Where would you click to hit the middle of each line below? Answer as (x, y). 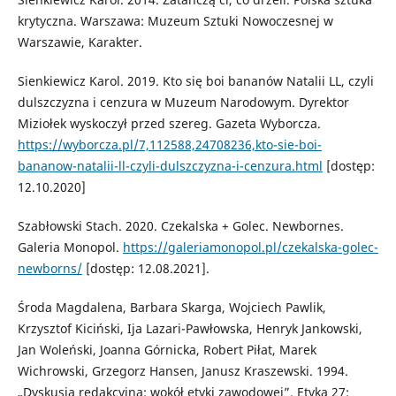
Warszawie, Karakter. (80, 42)
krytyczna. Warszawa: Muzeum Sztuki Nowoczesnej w (175, 20)
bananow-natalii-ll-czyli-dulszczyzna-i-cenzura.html (170, 165)
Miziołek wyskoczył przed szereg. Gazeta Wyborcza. (169, 123)
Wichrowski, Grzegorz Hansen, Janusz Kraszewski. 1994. (183, 371)
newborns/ (49, 268)
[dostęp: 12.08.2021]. (145, 268)
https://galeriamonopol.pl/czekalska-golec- (250, 247)
